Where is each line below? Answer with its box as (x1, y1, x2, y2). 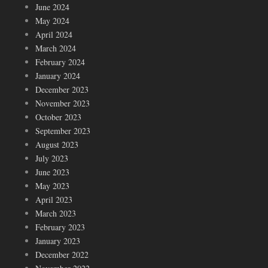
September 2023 (35, 124, 90, 136)
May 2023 (35, 179, 69, 191)
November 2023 (35, 97, 90, 109)
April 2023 (35, 193, 72, 205)
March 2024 (35, 42, 76, 54)
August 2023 (35, 138, 78, 150)
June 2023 (35, 166, 69, 178)
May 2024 (35, 14, 69, 26)
